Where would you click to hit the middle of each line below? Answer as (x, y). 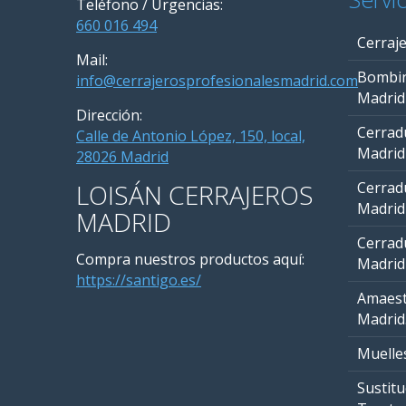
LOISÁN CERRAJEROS (195, 195)
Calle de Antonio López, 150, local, (191, 136)
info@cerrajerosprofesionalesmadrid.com (217, 81)
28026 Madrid (122, 157)
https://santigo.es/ (139, 280)
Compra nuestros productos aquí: (190, 259)
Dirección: (109, 115)
